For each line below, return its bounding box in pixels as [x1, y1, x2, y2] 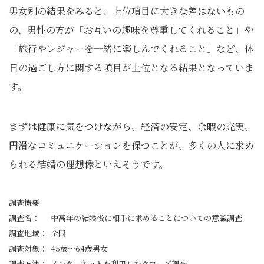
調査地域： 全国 [9, 227, 66, 239]
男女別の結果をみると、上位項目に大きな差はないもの [9, 4, 245, 18]
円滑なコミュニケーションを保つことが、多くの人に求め [9, 138, 254, 152]
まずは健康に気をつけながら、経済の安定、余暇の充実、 [9, 120, 254, 133]
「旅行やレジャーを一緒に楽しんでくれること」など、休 [9, 42, 254, 55]
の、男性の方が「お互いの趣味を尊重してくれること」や [9, 23, 253, 37]
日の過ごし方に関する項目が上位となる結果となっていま [9, 61, 254, 74]
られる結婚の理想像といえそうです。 [9, 157, 169, 171]
